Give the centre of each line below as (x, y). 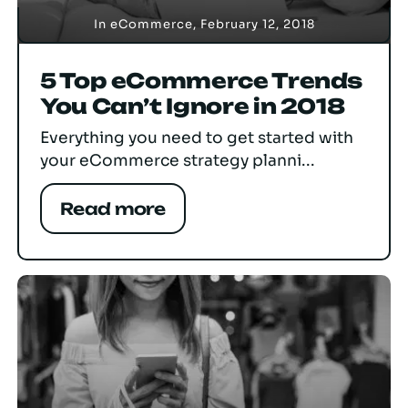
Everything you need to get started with (197, 138)
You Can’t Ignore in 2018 (193, 107)
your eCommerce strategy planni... (178, 161)
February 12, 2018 (257, 25)
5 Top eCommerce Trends (202, 82)
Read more (113, 209)
